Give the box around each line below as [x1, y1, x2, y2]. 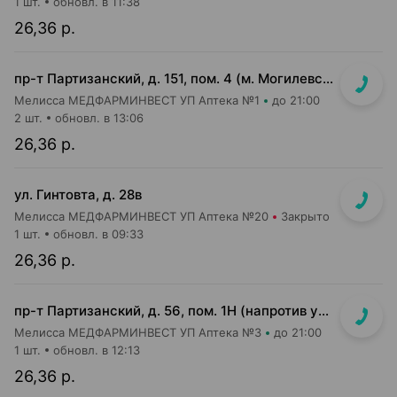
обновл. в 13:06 [55, 111, 144, 125]
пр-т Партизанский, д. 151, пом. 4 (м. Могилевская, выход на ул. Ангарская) [323, 70, 333, 87]
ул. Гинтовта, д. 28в [14, 186, 142, 203]
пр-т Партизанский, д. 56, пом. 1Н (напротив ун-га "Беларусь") [318, 302, 329, 319]
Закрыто [281, 209, 330, 223]
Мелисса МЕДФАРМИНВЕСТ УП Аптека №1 [14, 93, 260, 107]
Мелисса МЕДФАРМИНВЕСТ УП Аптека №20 [14, 209, 269, 223]
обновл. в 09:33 [53, 227, 144, 241]
